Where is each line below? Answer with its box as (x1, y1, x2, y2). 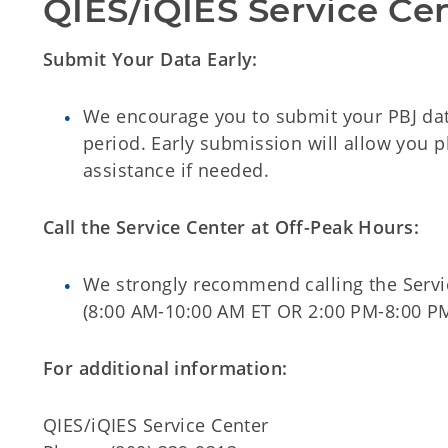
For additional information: (43, 356, 288, 380)
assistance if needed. (83, 158, 270, 182)
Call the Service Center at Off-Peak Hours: (43, 215, 420, 239)
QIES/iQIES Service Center (43, 413, 269, 437)
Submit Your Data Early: (43, 47, 258, 71)
